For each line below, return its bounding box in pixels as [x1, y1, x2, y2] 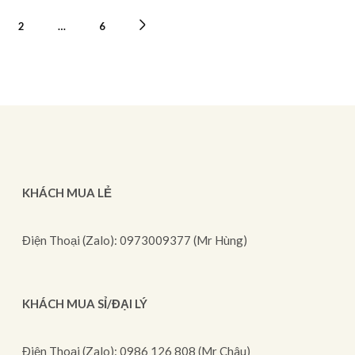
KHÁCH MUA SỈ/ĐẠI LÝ [22, 296, 148, 311]
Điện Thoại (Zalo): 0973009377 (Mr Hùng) [22, 232, 248, 247]
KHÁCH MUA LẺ [22, 185, 113, 200]
